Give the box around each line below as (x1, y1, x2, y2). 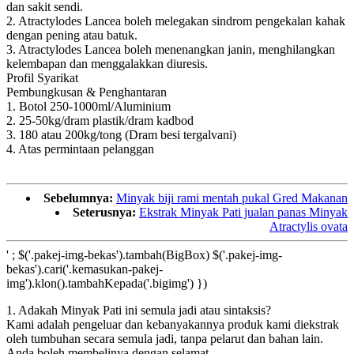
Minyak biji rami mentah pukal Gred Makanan (116, 191, 348, 205)
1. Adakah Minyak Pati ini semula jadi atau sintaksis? (6, 303, 271, 318)
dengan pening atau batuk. (6, 28, 137, 43)
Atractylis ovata (269, 220, 348, 234)
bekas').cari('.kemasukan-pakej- (6, 262, 163, 277)
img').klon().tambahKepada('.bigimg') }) (6, 277, 207, 291)
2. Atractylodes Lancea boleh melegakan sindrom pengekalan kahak (6, 14, 345, 28)
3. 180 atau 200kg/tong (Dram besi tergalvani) (6, 128, 236, 142)
